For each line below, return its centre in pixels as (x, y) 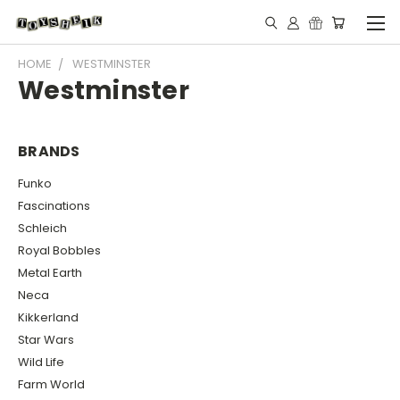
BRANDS (49, 151)
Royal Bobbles (59, 250)
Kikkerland (48, 317)
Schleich (42, 228)
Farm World (51, 384)
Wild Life (41, 362)
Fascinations (54, 205)
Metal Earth (50, 272)
